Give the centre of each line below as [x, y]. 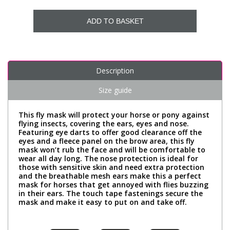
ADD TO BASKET [115, 21]
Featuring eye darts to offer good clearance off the [110, 132]
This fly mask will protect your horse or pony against [114, 114]
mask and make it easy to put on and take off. [103, 202]
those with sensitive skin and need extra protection [111, 167]
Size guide [115, 90]
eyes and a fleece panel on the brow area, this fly [107, 141]
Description [115, 70]
